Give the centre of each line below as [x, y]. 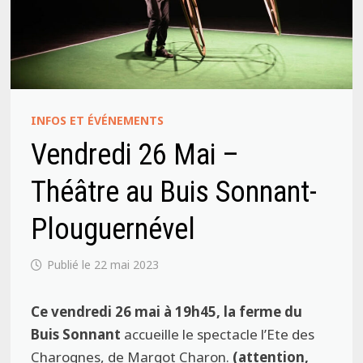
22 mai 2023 [127, 264]
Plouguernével [113, 229]
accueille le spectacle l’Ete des [218, 334]
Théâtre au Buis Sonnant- [174, 192]
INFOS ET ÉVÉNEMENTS [98, 120]
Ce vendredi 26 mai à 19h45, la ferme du [167, 311]
